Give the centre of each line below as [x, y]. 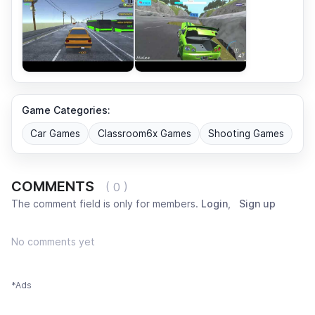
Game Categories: [66, 110]
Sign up [257, 204]
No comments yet [53, 242]
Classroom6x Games [144, 133]
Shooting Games [246, 133]
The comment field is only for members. [106, 204]
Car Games [56, 133]
